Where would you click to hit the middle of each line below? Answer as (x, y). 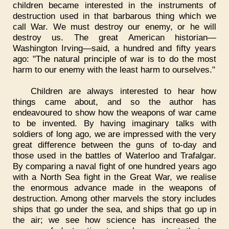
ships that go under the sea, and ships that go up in (114, 209)
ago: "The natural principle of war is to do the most (114, 59)
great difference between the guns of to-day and (114, 144)
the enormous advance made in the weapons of (114, 187)
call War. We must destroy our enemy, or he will (114, 26)
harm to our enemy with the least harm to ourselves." (114, 69)
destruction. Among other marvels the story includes (114, 198)
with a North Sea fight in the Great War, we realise (114, 177)
